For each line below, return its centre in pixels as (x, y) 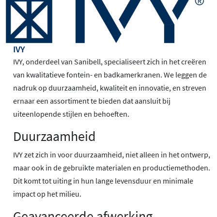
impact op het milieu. (47, 194)
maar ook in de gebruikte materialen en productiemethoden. (112, 168)
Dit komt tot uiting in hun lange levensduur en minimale (103, 181)
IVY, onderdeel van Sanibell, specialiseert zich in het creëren (110, 62)
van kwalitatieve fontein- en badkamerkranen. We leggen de (110, 75)
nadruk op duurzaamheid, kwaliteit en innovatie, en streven (110, 88)
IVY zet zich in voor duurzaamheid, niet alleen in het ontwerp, (112, 155)
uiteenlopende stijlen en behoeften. (71, 114)
